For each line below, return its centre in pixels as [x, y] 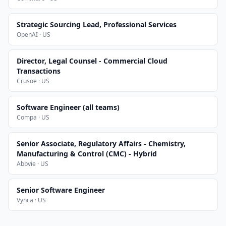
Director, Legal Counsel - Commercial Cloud [92, 61]
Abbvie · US [33, 164]
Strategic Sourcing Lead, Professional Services [97, 24]
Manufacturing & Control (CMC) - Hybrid [87, 154]
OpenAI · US [34, 35]
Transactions [39, 71]
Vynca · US [31, 200]
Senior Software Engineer [61, 190]
